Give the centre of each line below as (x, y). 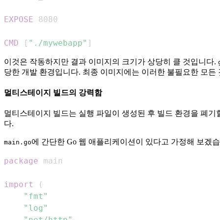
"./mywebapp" (58, 43)
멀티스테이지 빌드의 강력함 (53, 92)
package (21, 161)
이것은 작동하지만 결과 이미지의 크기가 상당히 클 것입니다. (111, 61)
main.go (18, 142)
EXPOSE (19, 19)
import (19, 185)
